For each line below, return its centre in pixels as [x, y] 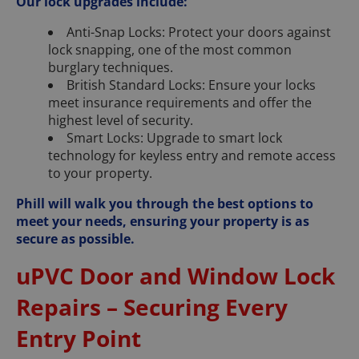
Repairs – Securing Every [152, 307]
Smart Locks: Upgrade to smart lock [174, 137]
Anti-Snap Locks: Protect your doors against [199, 32]
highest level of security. [121, 120]
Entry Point [79, 338]
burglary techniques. [111, 67]
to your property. [100, 173]
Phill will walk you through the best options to [165, 203]
